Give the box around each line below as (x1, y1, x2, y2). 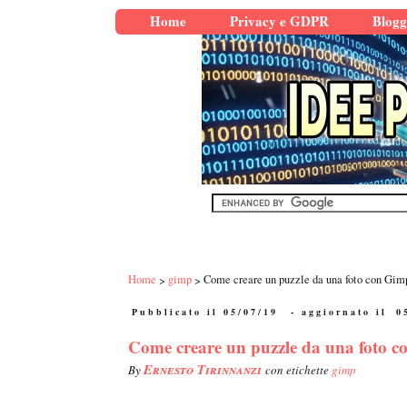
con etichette (265, 362, 332, 379)
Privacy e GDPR (230, 11, 329, 31)
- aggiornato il (285, 305, 392, 319)
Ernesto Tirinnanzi (144, 360, 265, 380)
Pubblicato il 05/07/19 (132, 305, 278, 319)
